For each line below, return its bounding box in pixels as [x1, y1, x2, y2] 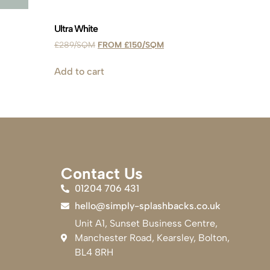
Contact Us [61, 164, 143, 184]
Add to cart [54, 66, 105, 78]
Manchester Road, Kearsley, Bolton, [74, 232, 230, 244]
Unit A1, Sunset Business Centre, [74, 218, 218, 230]
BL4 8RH [74, 246, 113, 259]
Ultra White [54, 23, 98, 35]
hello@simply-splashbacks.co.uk [74, 200, 221, 212]
